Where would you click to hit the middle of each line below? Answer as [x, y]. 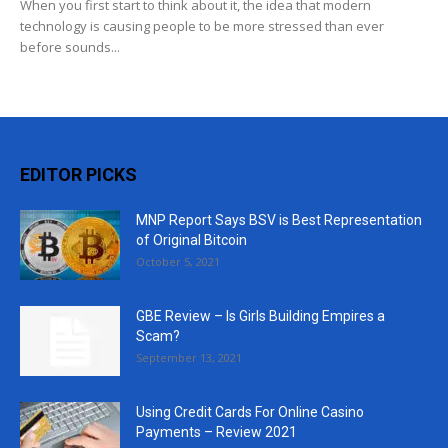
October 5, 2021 [178, 262]
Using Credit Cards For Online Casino [250, 412]
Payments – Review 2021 [216, 432]
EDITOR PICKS [78, 175]
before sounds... [70, 47]
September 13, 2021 [189, 358]
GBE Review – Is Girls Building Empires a [260, 316]
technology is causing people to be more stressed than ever [202, 26]
